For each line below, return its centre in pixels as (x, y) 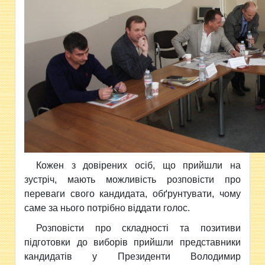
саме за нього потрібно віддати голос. (107, 208)
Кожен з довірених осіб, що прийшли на (138, 165)
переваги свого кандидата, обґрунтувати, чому (132, 193)
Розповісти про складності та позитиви (138, 228)
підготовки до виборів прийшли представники (132, 242)
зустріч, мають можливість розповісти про (132, 179)
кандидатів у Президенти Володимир (132, 256)
